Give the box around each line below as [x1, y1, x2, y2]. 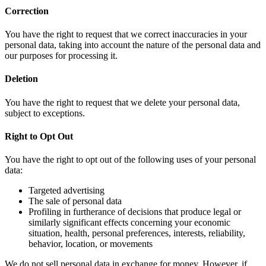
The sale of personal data [28, 196, 122, 207]
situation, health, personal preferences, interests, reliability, [28, 228, 245, 239]
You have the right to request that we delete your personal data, [5, 97, 240, 107]
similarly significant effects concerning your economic [28, 217, 230, 228]
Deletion [5, 74, 38, 84]
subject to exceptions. [5, 107, 85, 118]
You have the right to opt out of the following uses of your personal [5, 154, 256, 165]
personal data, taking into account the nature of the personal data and [5, 40, 261, 50]
